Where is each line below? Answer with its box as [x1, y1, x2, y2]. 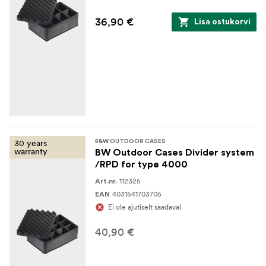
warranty [14, 145, 47, 157]
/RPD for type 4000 [95, 159, 188, 169]
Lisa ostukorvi [194, 17, 251, 26]
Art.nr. [95, 177, 117, 185]
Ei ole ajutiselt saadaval [108, 202, 181, 211]
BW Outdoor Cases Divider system [95, 147, 254, 157]
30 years [14, 137, 47, 148]
